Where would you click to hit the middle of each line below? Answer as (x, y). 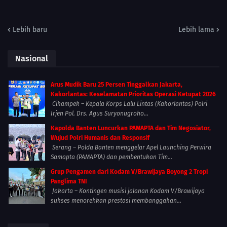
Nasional (32, 59)
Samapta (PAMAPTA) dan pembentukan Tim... (111, 157)
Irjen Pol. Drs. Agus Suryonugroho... (100, 114)
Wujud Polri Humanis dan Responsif (100, 138)
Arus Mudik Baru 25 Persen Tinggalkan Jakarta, (117, 85)
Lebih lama (196, 30)
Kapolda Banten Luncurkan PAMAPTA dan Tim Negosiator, (131, 128)
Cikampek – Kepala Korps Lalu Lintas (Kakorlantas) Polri (129, 104)
